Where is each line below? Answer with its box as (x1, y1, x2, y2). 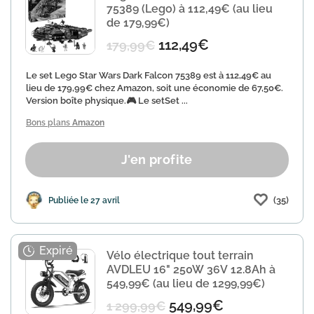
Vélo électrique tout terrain (107, 249, 254, 262)
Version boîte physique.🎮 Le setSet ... (26, 95, 188, 106)
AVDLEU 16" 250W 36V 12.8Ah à (107, 263, 275, 276)
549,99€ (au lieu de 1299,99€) (107, 277, 265, 290)
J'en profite (121, 152, 193, 167)
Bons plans (26, 118, 72, 128)
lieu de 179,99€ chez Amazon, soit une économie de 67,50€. (26, 83, 283, 93)
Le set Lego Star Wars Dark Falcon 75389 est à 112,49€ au (26, 70, 271, 81)
